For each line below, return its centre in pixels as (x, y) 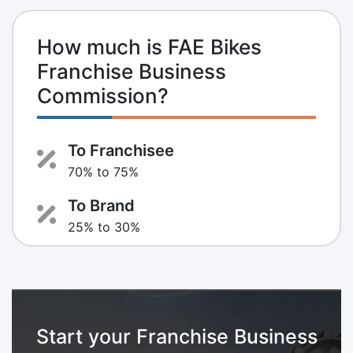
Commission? (103, 95)
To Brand (101, 205)
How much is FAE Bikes (149, 46)
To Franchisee (121, 150)
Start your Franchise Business (176, 336)
